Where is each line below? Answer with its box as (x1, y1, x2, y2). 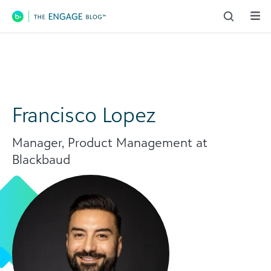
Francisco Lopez (12, 102, 156, 127)
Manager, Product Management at (12, 134, 207, 150)
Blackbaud (12, 151, 70, 167)
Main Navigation (10, 15, 135, 37)
